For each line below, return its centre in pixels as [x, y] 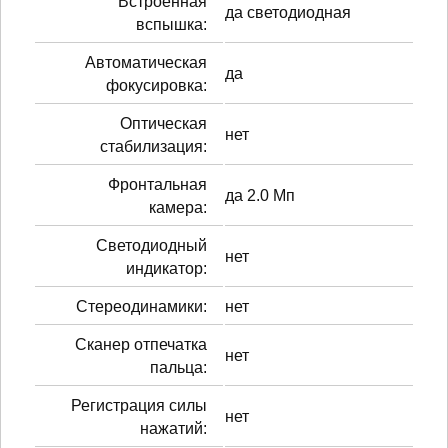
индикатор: [166, 268]
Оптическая [163, 123]
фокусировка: [156, 85]
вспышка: [171, 24]
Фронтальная [157, 184]
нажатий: [173, 428]
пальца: [178, 367]
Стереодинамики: [141, 306]
